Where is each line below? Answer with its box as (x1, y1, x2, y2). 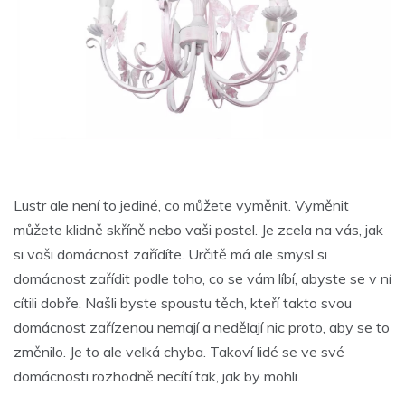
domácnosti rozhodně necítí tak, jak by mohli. (14, 367, 300, 386)
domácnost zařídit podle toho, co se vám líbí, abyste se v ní (14, 269, 391, 288)
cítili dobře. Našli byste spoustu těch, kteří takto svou (14, 294, 352, 313)
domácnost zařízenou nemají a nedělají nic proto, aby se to (14, 318, 390, 337)
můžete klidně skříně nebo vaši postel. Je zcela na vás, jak (14, 221, 383, 240)
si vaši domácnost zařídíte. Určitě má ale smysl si (14, 245, 327, 264)
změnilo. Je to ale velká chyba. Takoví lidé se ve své (14, 343, 344, 362)
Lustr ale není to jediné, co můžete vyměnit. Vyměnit (14, 196, 349, 215)
